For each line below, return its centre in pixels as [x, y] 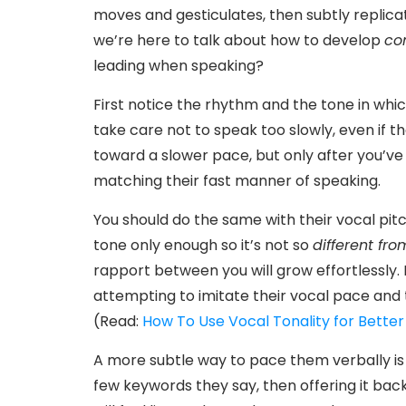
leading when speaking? [179, 65]
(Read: [118, 321]
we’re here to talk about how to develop [239, 40]
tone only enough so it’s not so [203, 245]
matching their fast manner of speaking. [237, 180]
